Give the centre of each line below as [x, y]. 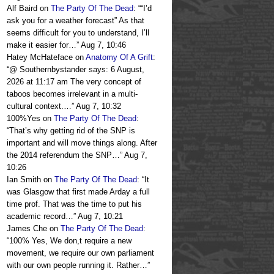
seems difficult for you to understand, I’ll [78, 33]
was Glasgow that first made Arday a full [78, 192]
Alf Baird [22, 9]
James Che [27, 229]
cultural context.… [39, 106]
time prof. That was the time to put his [74, 204]
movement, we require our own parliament [80, 253]
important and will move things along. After [82, 143]
